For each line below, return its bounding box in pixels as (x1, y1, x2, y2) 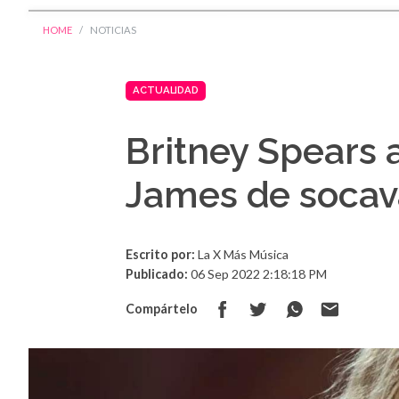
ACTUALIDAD (133, 84, 199, 97)
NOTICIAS (90, 24, 136, 37)
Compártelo (126, 300, 199, 316)
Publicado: (126, 265, 189, 281)
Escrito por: (126, 246, 196, 262)
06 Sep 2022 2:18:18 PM (188, 265, 328, 281)
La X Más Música (195, 246, 289, 262)
